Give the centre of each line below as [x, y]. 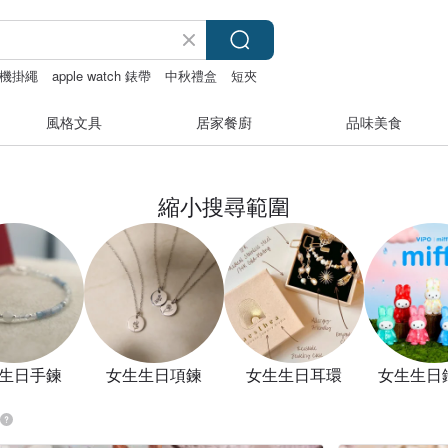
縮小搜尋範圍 [224, 205]
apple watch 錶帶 [102, 75]
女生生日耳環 [294, 374]
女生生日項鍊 [154, 374]
